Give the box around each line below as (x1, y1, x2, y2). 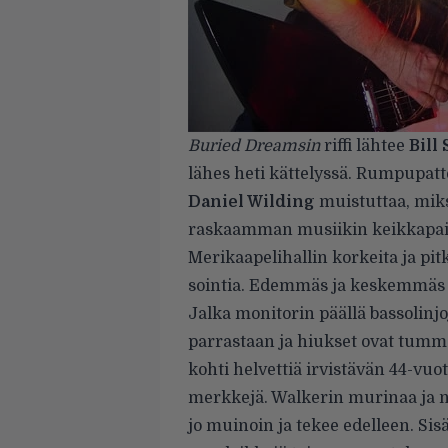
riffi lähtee (320, 137, 409, 155)
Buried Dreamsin (188, 137, 320, 155)
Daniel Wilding (188, 193, 315, 211)
